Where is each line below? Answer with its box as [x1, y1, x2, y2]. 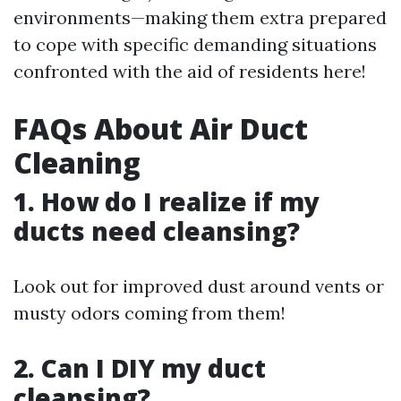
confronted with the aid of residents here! [13, 59, 366, 82]
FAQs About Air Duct [13, 108, 308, 148]
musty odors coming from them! [13, 301, 286, 324]
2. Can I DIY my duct [13, 350, 266, 385]
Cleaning [13, 142, 141, 182]
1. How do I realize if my [13, 183, 320, 218]
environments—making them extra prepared [13, 5, 387, 29]
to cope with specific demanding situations [13, 32, 377, 55]
